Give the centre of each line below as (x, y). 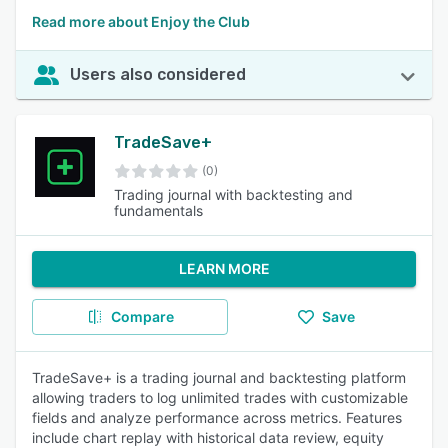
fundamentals (158, 210)
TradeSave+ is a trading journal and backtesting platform (219, 377)
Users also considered (158, 74)
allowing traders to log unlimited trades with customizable (220, 397)
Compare (142, 316)
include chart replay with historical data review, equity (208, 437)
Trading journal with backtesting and (233, 194)
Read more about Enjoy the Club (141, 21)
